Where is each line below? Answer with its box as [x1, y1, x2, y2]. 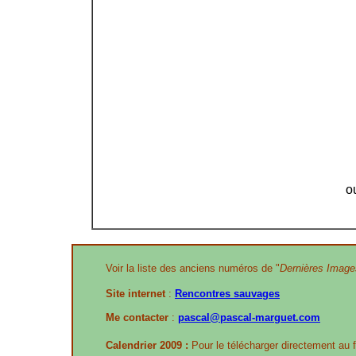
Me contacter [106, 311, 168, 323]
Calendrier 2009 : [106, 339, 188, 351]
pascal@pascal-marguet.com [178, 311, 320, 323]
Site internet [106, 288, 165, 300]
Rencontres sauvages [175, 288, 280, 300]
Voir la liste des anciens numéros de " [106, 262, 280, 274]
